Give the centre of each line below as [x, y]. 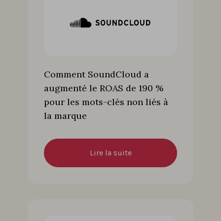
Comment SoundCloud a [96, 74]
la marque [65, 115]
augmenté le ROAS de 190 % [104, 88]
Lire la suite [110, 152]
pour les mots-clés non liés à [106, 102]
